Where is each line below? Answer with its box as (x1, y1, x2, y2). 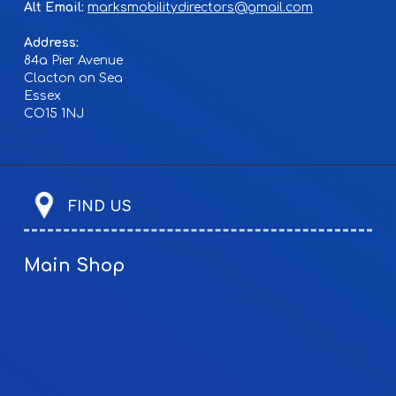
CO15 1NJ (23, 107, 84, 121)
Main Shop (23, 256, 125, 277)
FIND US (67, 199, 132, 215)
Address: (23, 36, 79, 50)
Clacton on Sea (23, 72, 123, 86)
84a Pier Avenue (23, 54, 123, 68)
